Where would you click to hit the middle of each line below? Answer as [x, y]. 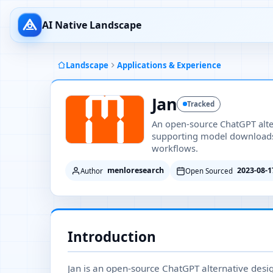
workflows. [175, 148]
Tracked [201, 104]
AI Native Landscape [92, 25]
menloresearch [136, 170]
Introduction [112, 237]
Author [92, 171]
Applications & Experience [169, 65]
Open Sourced [209, 171]
